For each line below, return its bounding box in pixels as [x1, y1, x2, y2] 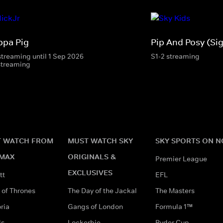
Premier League [155, 154, 207, 163]
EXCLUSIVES [68, 167, 112, 177]
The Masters [155, 186, 195, 195]
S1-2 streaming [151, 51, 200, 61]
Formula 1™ [155, 202, 193, 211]
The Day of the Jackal [68, 186, 137, 195]
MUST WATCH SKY [68, 135, 133, 145]
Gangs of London [68, 202, 123, 211]
